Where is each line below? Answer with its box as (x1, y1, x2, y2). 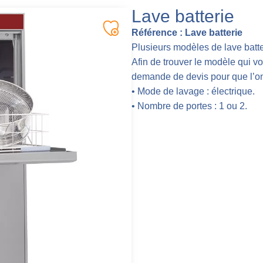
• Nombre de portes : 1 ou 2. (131, 100, 247, 111)
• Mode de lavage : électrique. (131, 86, 255, 96)
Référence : (131, 27, 183, 38)
